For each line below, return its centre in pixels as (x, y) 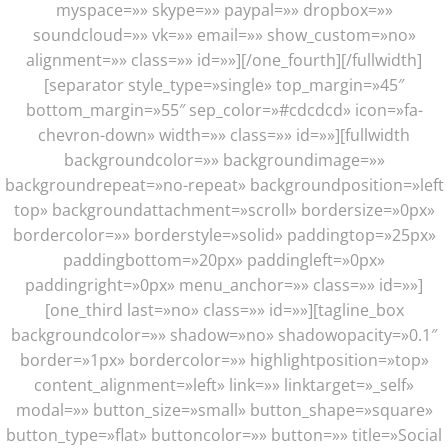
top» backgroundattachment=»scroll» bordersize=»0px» (224, 210)
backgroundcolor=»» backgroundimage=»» (224, 160)
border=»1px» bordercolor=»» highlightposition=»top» (224, 360)
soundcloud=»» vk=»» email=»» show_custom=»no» (224, 35)
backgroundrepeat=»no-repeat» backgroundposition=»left (224, 185)
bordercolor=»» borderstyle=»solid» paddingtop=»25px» (224, 235)
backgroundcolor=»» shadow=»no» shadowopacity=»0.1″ (224, 335)
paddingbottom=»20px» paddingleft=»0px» (224, 260)
